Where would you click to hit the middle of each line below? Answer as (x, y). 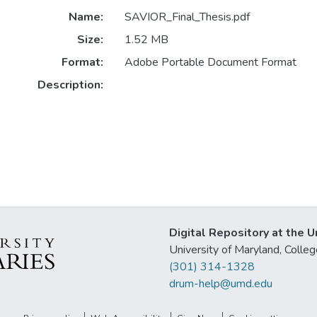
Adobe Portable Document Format (210, 63)
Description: (70, 85)
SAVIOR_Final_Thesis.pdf (187, 17)
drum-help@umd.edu (221, 284)
